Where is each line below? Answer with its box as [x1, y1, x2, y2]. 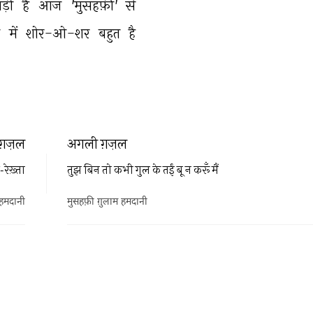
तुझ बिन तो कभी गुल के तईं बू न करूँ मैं [67, 163, 219, 176]
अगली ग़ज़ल [67, 135, 127, 152]
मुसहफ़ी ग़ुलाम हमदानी [67, 196, 147, 209]
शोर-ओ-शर [26, 24, 94, 42]
